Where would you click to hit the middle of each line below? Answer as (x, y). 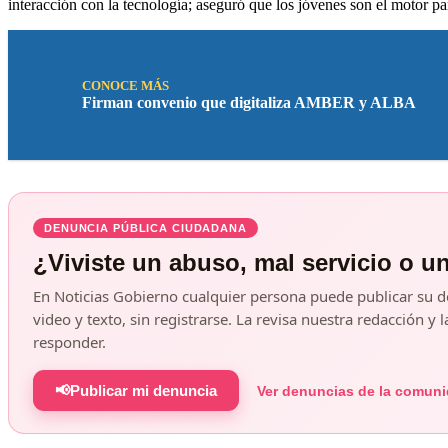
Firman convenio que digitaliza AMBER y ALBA (249, 102)
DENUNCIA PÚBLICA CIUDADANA (145, 227)
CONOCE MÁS (125, 85)
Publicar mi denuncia (143, 390)
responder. (69, 341)
